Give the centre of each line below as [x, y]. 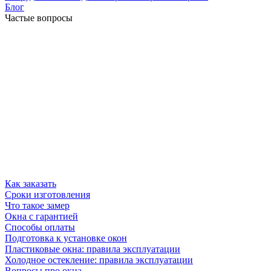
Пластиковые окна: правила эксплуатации [93, 249]
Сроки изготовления [47, 195]
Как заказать [31, 184]
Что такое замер [37, 206]
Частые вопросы [39, 18]
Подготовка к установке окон [66, 238]
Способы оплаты [40, 227]
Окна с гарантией [41, 217]
